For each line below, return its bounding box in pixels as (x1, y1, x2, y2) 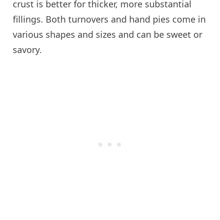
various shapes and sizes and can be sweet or (13, 28, 203, 40)
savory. (13, 43, 42, 55)
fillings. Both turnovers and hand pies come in (13, 13, 206, 25)
